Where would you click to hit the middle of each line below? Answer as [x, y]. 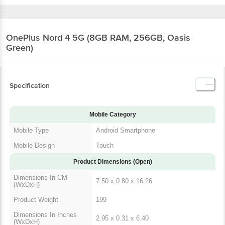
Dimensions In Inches [45, 214]
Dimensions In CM [40, 177]
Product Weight [36, 199]
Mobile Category [113, 114]
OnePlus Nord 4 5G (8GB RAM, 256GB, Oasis [98, 37]
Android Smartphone [126, 130]
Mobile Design [34, 145]
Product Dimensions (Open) [113, 161]
